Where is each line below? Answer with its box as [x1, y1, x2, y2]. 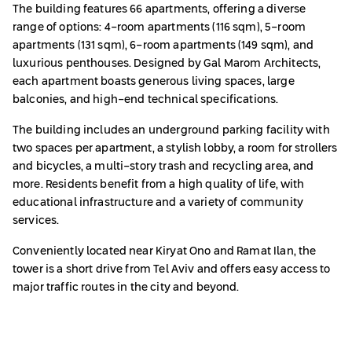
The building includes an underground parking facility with [13, 125, 330, 137]
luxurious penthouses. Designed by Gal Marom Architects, [13, 58, 321, 70]
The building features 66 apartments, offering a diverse [13, 4, 306, 16]
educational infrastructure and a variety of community [13, 197, 303, 209]
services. [13, 215, 62, 227]
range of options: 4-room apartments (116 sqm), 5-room [13, 22, 306, 34]
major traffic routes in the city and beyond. [13, 282, 240, 294]
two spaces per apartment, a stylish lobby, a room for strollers [13, 143, 338, 155]
